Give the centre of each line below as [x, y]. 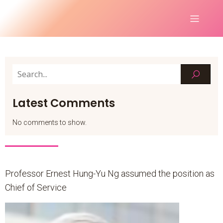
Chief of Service [36, 187]
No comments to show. [50, 122]
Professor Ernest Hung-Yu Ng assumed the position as [110, 173]
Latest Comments [64, 103]
